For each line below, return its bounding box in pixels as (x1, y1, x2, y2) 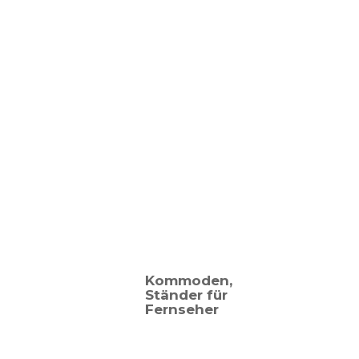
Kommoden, (145, 272, 232, 288)
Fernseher (145, 301, 219, 317)
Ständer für (145, 287, 228, 303)
